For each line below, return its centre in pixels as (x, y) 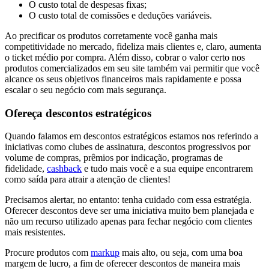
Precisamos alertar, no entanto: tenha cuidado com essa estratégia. (128, 200)
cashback (64, 169)
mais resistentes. (36, 232)
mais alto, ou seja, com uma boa (181, 253)
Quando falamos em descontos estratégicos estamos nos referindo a (131, 136)
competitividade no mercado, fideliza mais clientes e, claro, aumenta (133, 46)
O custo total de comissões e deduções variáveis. (122, 15)
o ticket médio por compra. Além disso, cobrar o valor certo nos (125, 57)
